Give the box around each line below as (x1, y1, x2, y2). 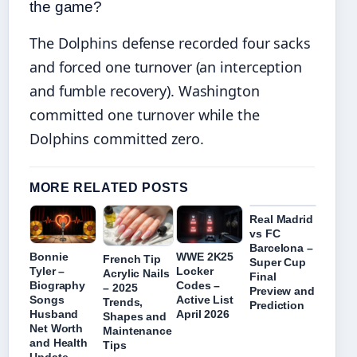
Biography (29, 279, 86, 292)
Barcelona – (249, 241, 313, 255)
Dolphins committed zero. (29, 129, 204, 149)
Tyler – (29, 265, 65, 278)
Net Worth (29, 322, 84, 335)
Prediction (249, 299, 305, 312)
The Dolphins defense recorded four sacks (29, 33, 311, 53)
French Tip (103, 253, 162, 266)
